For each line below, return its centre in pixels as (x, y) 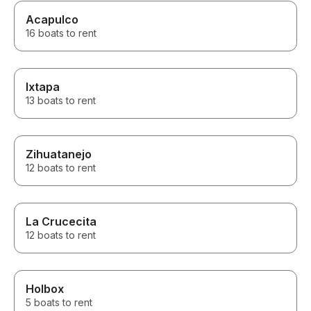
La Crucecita (61, 221)
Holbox (45, 288)
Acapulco (52, 19)
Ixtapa (43, 86)
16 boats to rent (61, 33)
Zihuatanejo (59, 154)
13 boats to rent (61, 100)
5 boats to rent (59, 302)
